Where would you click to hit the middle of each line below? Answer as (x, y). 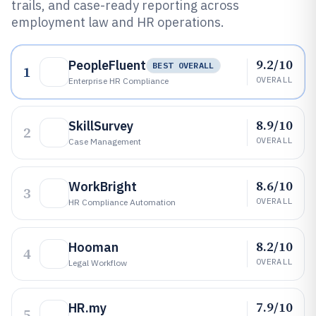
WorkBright (103, 187)
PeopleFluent (107, 65)
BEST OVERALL (183, 65)
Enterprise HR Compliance (119, 81)
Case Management (105, 141)
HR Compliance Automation (122, 202)
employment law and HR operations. (118, 22)
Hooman (93, 247)
